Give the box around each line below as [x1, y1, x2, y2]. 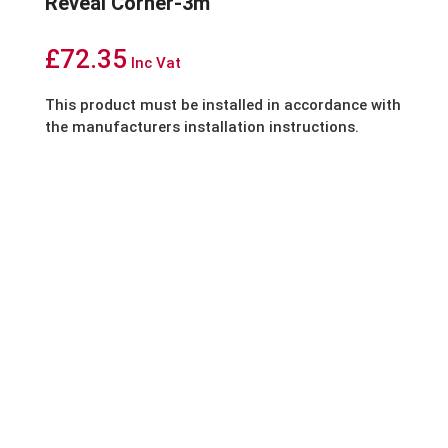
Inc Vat [130, 54, 181, 73]
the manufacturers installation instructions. [44, 118, 359, 137]
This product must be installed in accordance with [44, 96, 401, 115]
